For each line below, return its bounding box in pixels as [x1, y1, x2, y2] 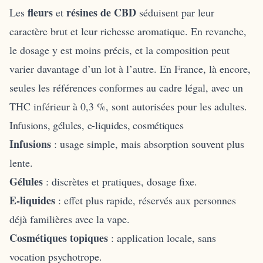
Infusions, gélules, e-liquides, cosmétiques [9, 117, 184, 132]
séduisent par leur [136, 5, 214, 19]
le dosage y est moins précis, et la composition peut [9, 42, 230, 57]
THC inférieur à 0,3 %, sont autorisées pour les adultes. [9, 99, 247, 113]
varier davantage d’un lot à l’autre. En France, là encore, [9, 61, 251, 76]
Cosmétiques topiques [9, 230, 108, 245]
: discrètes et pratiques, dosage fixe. [43, 174, 197, 188]
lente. [9, 155, 33, 170]
